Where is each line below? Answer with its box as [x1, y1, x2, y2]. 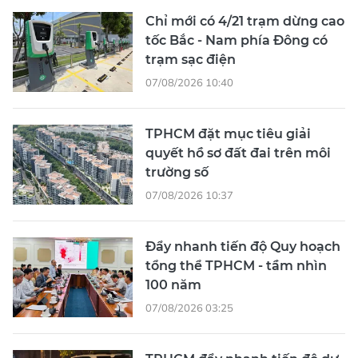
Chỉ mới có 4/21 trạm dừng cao [145, 14, 344, 30]
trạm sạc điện [145, 52, 236, 68]
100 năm [145, 277, 201, 293]
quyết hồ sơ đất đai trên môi [145, 145, 331, 161]
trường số [145, 165, 209, 181]
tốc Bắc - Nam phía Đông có [145, 33, 328, 49]
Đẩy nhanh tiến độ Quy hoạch [145, 239, 340, 255]
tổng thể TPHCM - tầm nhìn [145, 258, 327, 274]
